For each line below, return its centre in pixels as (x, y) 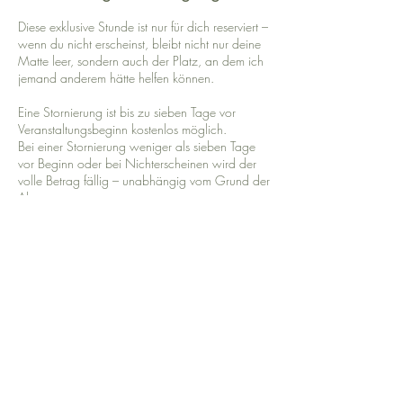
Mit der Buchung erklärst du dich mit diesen (130, 215)
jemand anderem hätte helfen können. (116, 78)
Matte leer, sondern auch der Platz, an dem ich (141, 61)
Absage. (40, 197)
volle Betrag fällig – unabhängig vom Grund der (144, 180)
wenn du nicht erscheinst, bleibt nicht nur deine (139, 44)
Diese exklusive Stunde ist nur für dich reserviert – (143, 27)
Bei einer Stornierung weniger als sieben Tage (137, 146)
